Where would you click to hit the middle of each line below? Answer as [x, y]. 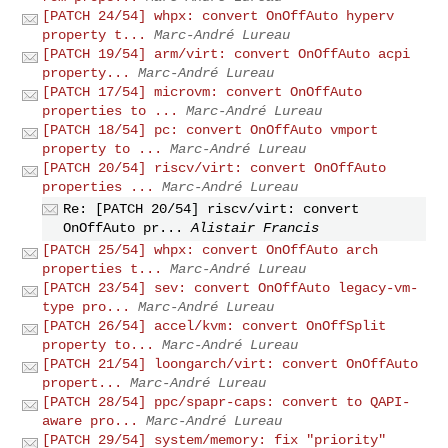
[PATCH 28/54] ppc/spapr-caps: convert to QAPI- [226, 401]
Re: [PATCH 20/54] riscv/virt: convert [211, 208]
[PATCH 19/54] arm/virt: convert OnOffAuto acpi [226, 53]
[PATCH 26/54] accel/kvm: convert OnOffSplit [214, 325]
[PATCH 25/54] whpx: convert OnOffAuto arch [210, 249]
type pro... [86, 306]
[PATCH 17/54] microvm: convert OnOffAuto [202, 91]
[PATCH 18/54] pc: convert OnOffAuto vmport [210, 129]
